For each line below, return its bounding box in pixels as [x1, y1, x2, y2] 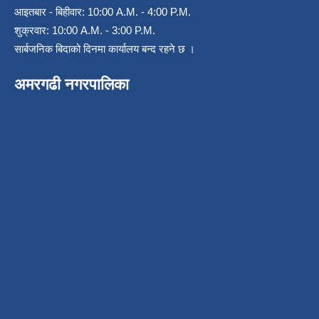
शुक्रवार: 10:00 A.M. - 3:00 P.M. [14, 24, 155, 37]
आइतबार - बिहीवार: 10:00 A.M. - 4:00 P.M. [14, 6, 191, 19]
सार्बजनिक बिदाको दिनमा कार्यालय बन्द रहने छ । [14, 43, 195, 56]
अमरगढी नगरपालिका [14, 75, 129, 94]
